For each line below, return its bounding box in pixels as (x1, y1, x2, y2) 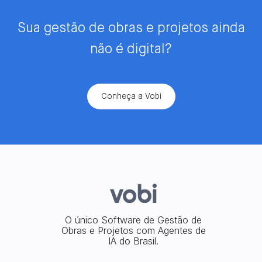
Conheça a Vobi (101, 92, 161, 101)
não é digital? (90, 43, 172, 57)
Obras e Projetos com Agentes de (61, 224, 206, 236)
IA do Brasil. (108, 235, 158, 247)
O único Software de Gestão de (65, 213, 202, 226)
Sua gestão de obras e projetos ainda (17, 22, 245, 36)
